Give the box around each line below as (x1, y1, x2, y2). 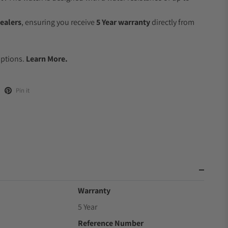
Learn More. (26, 53, 68, 64)
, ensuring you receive (21, 17, 96, 27)
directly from (150, 17, 194, 27)
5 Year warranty (96, 17, 150, 27)
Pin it (16, 86, 30, 95)
